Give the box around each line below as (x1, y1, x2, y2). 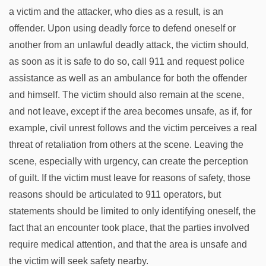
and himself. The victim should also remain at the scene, (9, 90, 244, 100)
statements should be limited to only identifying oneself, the (9, 206, 256, 216)
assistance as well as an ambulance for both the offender (9, 73, 247, 83)
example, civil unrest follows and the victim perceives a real (9, 123, 257, 133)
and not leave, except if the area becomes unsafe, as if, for (9, 106, 252, 116)
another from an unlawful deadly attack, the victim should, (9, 40, 249, 50)
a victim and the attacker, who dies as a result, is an (9, 7, 223, 17)
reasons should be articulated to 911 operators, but (9, 189, 221, 199)
